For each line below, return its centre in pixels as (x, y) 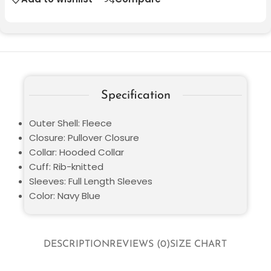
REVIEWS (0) (140, 245)
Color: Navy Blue (65, 195)
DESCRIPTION (77, 245)
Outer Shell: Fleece (70, 123)
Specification (135, 95)
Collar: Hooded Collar (77, 152)
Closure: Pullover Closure (84, 137)
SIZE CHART (199, 245)
